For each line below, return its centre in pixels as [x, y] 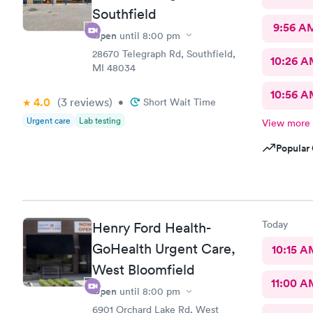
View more [286, 123]
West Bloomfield [144, 270]
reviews [88, 102]
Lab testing [100, 120]
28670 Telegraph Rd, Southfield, [164, 53]
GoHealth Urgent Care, [164, 249]
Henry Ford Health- [151, 228]
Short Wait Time [180, 102]
